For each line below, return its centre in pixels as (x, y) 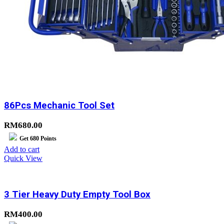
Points (48, 138)
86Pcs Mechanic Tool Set (59, 105)
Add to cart (22, 149)
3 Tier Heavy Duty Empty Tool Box (77, 195)
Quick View (23, 158)
